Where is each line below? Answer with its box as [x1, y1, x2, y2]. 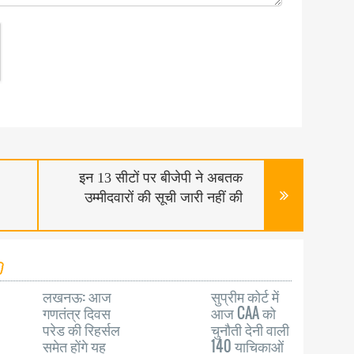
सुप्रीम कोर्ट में [211, 286, 280, 307]
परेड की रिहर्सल [43, 319, 121, 340]
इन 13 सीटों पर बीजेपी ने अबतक [79, 170, 243, 186]
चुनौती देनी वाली [211, 319, 290, 340]
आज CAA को [211, 303, 277, 323]
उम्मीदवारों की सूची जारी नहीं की [85, 190, 243, 205]
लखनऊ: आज [43, 286, 112, 307]
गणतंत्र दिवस [43, 303, 111, 323]
